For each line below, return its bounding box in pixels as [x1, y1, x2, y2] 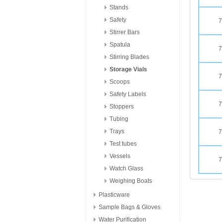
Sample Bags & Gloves [99, 204, 161, 211]
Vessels [110, 153, 130, 160]
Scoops [110, 78, 130, 85]
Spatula [110, 41, 130, 48]
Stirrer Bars [110, 29, 140, 36]
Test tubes [110, 140, 137, 147]
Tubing [110, 115, 128, 122]
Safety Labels [110, 91, 146, 98]
